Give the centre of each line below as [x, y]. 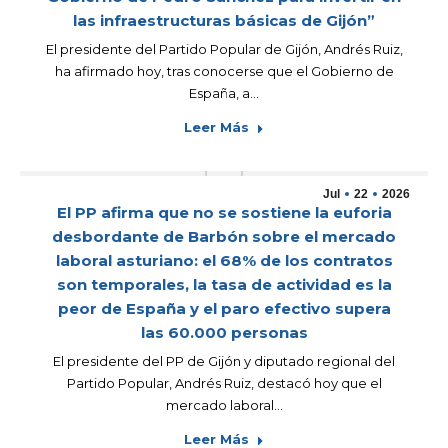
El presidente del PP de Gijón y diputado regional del [224, 361]
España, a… [224, 93]
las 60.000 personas [224, 332]
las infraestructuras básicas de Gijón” [224, 20]
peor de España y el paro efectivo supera [224, 308]
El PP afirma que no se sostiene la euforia [224, 212]
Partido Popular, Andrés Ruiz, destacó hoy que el [224, 383]
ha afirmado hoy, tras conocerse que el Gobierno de [224, 71]
